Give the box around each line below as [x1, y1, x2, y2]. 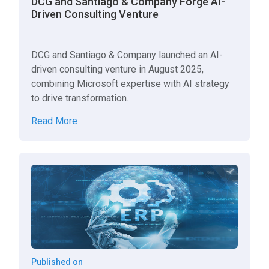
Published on [31, 257, 83, 267]
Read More [31, 115, 78, 127]
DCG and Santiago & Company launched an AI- [31, 49, 223, 61]
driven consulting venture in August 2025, [31, 64, 204, 75]
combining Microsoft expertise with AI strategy [31, 78, 230, 89]
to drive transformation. [31, 92, 129, 104]
